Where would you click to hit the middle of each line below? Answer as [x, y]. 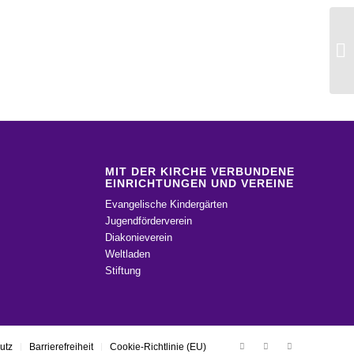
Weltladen [127, 254]
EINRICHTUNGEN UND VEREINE [199, 184]
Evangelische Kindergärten [166, 205]
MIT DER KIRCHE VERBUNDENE [200, 172]
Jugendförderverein [148, 221]
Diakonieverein [138, 238]
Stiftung [122, 271]
